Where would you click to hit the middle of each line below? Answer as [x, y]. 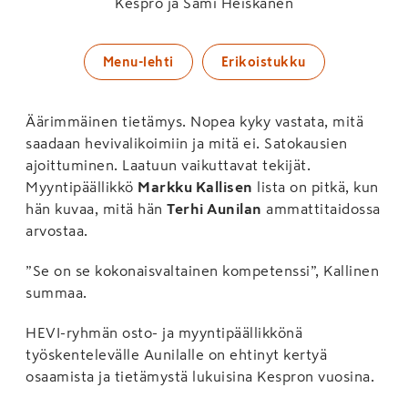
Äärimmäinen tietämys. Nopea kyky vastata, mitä [194, 121]
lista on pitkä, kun [316, 186]
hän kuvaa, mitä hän [96, 208]
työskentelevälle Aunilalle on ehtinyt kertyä [176, 354]
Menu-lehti [138, 61]
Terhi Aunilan [214, 208]
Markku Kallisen [195, 186]
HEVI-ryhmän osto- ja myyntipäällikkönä [164, 332]
